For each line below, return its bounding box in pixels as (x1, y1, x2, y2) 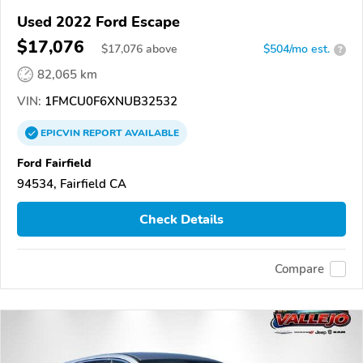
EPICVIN (41, 126, 83, 140)
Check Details (139, 210, 224, 228)
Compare (275, 260, 324, 277)
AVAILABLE (122, 126, 179, 140)
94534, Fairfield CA (17, 176, 126, 193)
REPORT (83, 126, 122, 140)
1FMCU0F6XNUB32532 (41, 93, 177, 110)
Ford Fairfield (17, 155, 92, 172)
